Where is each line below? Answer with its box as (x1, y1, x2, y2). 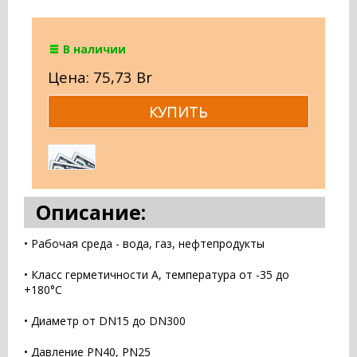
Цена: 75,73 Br (47, 67, 152, 88)
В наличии (63, 41, 127, 57)
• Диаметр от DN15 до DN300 (24, 313, 186, 329)
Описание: (36, 198, 146, 226)
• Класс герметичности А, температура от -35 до (24, 267, 289, 283)
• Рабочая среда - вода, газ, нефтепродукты (24, 236, 265, 252)
